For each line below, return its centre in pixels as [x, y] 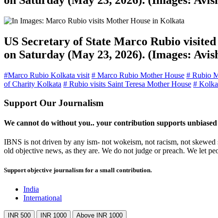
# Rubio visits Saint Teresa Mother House [127, 84]
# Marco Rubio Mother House [138, 75]
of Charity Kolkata [33, 84]
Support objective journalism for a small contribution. [78, 170]
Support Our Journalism [54, 103]
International [43, 198]
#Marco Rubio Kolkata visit [47, 75]
